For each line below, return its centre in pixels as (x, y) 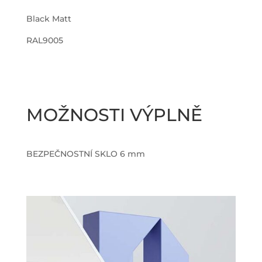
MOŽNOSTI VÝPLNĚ (114, 115)
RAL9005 (44, 41)
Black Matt (49, 19)
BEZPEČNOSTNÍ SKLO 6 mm (85, 154)
